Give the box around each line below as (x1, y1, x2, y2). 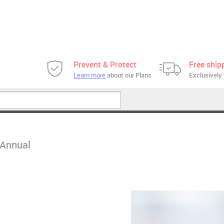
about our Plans (105, 70, 151, 79)
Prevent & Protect (73, 59, 136, 70)
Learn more (73, 70, 105, 79)
